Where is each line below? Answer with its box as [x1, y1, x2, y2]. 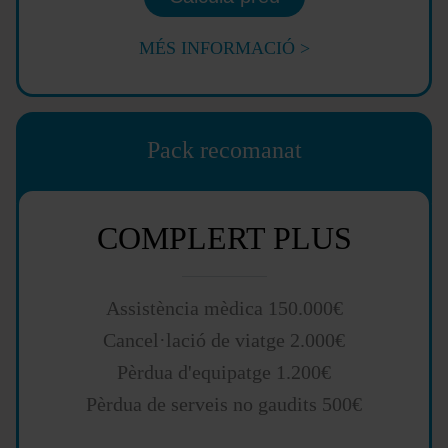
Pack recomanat [146, 137, 302, 164]
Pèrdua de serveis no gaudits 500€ [86, 393, 362, 416]
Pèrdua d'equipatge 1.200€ [117, 361, 331, 384]
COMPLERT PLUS [96, 220, 352, 257]
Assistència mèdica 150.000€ [105, 297, 343, 320]
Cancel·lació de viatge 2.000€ [103, 329, 345, 352]
